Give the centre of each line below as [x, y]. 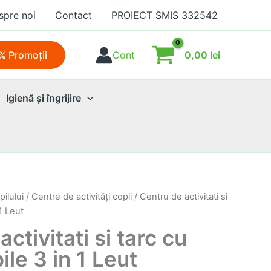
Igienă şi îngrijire [44, 98]
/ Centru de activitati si [180, 197]
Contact [73, 15]
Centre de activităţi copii [82, 197]
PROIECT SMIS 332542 [165, 15]
